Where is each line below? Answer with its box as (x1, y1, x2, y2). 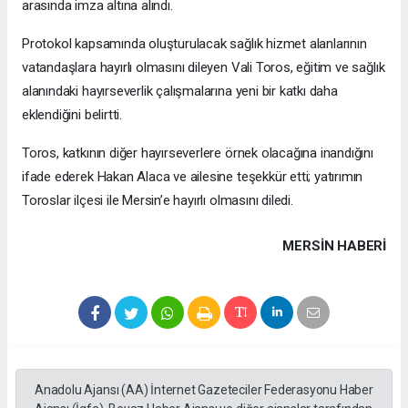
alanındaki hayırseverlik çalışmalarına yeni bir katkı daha (22, 83, 338, 100)
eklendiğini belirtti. (22, 107, 122, 124)
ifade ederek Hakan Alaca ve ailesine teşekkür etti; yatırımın (22, 168, 363, 186)
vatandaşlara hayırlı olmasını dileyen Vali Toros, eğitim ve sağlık (22, 59, 385, 76)
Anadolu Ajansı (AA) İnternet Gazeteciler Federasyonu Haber (35, 382, 373, 398)
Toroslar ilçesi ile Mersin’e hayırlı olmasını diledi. (22, 192, 293, 209)
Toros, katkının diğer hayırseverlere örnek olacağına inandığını (22, 145, 373, 162)
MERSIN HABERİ (282, 238, 386, 255)
